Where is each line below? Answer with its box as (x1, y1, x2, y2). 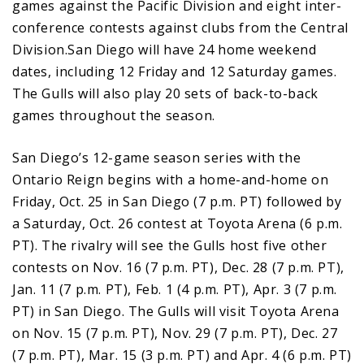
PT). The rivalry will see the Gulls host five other (12, 236, 327, 254)
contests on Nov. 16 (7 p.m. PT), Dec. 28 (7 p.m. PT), (12, 258, 344, 276)
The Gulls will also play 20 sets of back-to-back (12, 84, 318, 102)
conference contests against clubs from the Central (12, 18, 349, 37)
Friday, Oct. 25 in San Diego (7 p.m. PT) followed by (12, 192, 342, 210)
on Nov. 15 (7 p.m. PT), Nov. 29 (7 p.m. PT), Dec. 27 (12, 323, 338, 342)
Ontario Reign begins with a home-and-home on (12, 170, 329, 188)
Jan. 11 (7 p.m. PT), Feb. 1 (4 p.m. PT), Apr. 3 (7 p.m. (12, 279, 338, 298)
